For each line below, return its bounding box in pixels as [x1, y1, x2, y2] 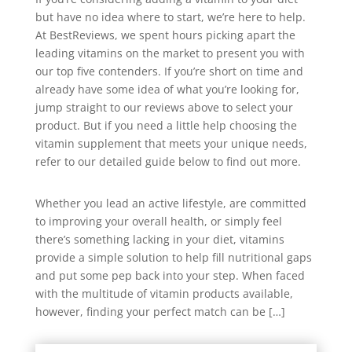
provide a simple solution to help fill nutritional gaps [35, 250, 312, 265]
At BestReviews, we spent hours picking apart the [35, 27, 295, 42]
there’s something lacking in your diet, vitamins [35, 232, 284, 247]
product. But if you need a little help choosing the [35, 118, 297, 133]
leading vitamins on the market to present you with [35, 46, 305, 60]
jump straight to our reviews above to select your [35, 100, 293, 115]
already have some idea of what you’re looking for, [35, 82, 299, 97]
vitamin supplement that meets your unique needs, [35, 136, 307, 151]
